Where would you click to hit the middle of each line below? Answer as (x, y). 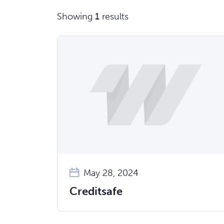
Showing (76, 16)
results (114, 16)
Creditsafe (96, 191)
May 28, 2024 (111, 173)
